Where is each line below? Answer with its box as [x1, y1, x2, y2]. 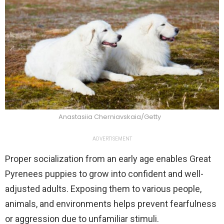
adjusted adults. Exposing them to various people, [5, 183, 201, 194]
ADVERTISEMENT [92, 135, 132, 141]
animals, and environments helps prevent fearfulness [5, 198, 216, 209]
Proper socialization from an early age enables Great [5, 153, 211, 164]
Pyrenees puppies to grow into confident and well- [5, 168, 203, 179]
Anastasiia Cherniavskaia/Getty [58, 111, 161, 121]
